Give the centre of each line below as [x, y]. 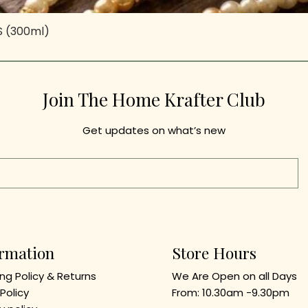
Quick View [154, 30]
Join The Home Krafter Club [154, 99]
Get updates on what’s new [154, 130]
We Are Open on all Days [235, 276]
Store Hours [214, 253]
